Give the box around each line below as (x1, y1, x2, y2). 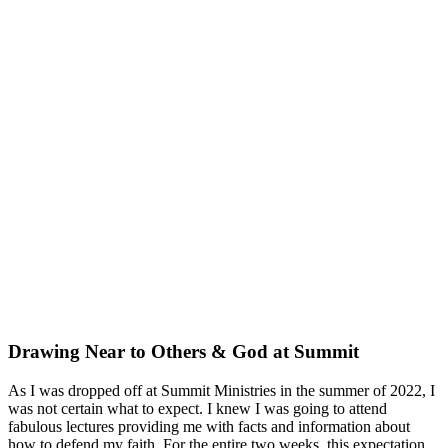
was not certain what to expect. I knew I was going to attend (8, 399, 387, 417)
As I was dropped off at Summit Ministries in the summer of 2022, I (8, 381, 435, 399)
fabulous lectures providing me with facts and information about (8, 417, 410, 435)
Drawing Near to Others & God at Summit (8, 341, 359, 363)
